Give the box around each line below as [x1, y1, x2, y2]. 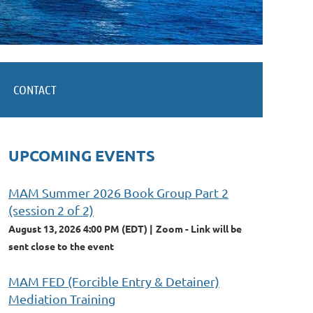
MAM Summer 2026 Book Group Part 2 [8, 184, 228, 200]
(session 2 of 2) [8, 202, 94, 217]
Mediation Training [8, 291, 115, 306]
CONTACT [13, 81, 57, 97]
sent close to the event [8, 239, 114, 252]
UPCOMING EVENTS [8, 145, 155, 165]
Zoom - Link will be [156, 221, 242, 235]
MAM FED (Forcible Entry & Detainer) [8, 273, 219, 289]
